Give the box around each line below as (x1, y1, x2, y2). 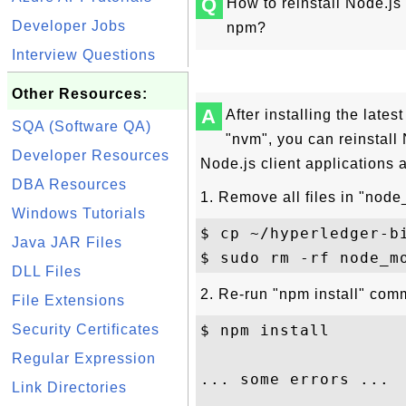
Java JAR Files (12, 235, 122, 250)
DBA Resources (12, 177, 127, 192)
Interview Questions (12, 47, 156, 63)
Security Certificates (12, 322, 159, 337)
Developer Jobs (12, 18, 126, 34)
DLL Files (12, 264, 82, 279)
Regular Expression (12, 351, 156, 366)
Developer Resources (12, 148, 169, 163)
